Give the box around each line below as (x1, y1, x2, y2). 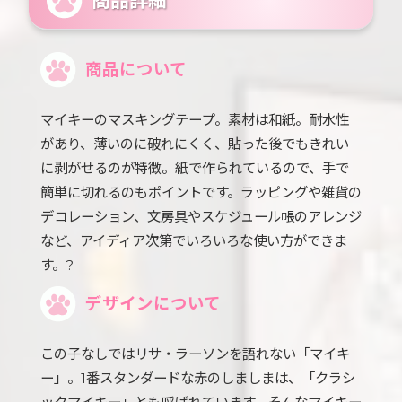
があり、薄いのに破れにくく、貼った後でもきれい (40, 135, 349, 153)
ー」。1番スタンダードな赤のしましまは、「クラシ (40, 370, 355, 387)
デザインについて (85, 293, 221, 314)
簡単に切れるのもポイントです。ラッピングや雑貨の (40, 184, 362, 201)
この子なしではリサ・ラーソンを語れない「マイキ (40, 345, 350, 363)
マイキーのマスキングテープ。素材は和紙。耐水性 (40, 111, 349, 128)
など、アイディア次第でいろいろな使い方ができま (40, 232, 347, 249)
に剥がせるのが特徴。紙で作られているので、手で (40, 160, 349, 177)
